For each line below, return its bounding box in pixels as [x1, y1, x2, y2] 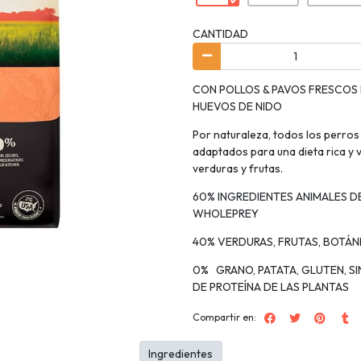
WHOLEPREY [193, 205, 259, 221]
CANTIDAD [193, 27, 248, 41]
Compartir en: [193, 310, 256, 323]
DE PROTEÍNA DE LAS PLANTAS [193, 279, 349, 294]
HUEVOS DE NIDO [193, 98, 282, 114]
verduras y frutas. [193, 160, 285, 176]
